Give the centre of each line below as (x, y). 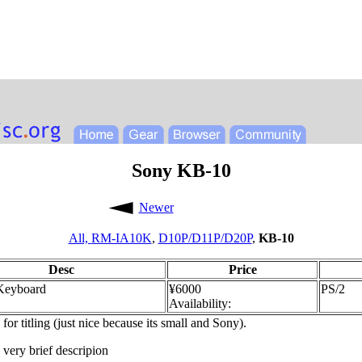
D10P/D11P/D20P (205, 238)
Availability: (200, 303)
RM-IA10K (121, 238)
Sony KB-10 (181, 170)
